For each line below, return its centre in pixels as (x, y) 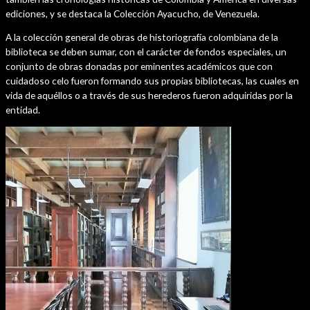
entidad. (23, 110)
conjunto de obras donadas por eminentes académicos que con (139, 66)
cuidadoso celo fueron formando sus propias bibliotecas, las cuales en (152, 81)
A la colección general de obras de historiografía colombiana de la (142, 37)
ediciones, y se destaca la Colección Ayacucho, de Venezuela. (135, 13)
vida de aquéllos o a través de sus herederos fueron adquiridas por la (149, 95)
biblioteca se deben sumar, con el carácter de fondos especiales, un (146, 52)
